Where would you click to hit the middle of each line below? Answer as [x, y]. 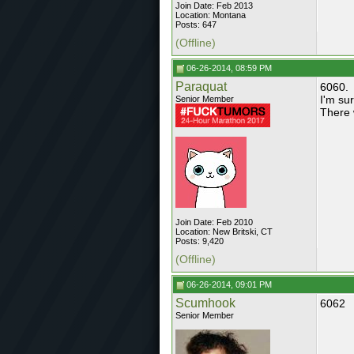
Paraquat [201, 87]
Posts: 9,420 [200, 241]
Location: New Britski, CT [224, 232]
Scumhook [205, 303]
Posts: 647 [196, 24]
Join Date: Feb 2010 [214, 222]
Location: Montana [211, 15]
